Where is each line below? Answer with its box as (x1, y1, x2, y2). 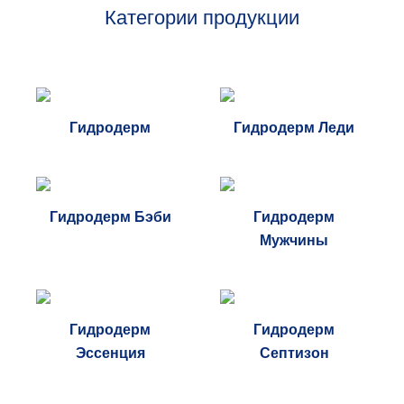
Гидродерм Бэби (49, 209, 171, 225)
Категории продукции (105, 6, 299, 29)
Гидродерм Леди (234, 120, 354, 136)
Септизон (259, 345, 329, 362)
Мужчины (260, 233, 328, 249)
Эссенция (75, 345, 145, 362)
